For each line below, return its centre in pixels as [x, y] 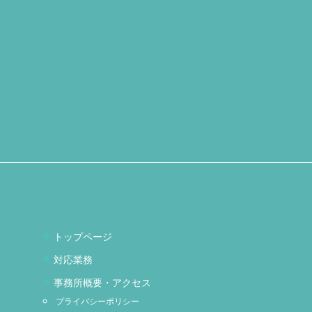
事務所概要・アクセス [102, 282]
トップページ [83, 236]
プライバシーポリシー [97, 300]
